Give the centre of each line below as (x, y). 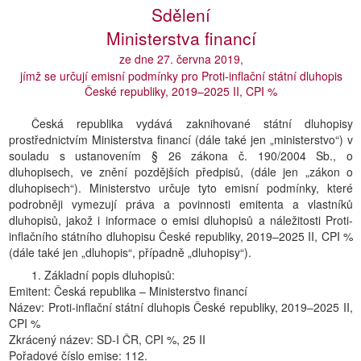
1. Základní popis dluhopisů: (103, 275)
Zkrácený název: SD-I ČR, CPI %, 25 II (107, 339)
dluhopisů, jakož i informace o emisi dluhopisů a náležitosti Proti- (181, 220)
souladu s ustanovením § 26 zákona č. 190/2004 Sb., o (181, 156)
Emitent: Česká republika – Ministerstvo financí (128, 291)
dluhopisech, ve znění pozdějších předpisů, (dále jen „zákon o (181, 172)
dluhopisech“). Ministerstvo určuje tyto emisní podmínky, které (181, 188)
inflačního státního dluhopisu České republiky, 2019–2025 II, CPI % (181, 236)
